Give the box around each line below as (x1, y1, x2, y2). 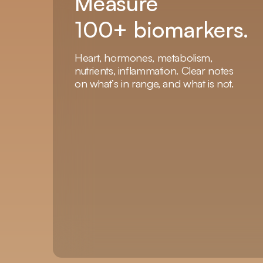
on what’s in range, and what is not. (74, 76, 234, 90)
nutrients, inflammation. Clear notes (74, 63, 234, 77)
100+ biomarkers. (74, 15, 249, 43)
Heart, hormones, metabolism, (74, 50, 213, 64)
